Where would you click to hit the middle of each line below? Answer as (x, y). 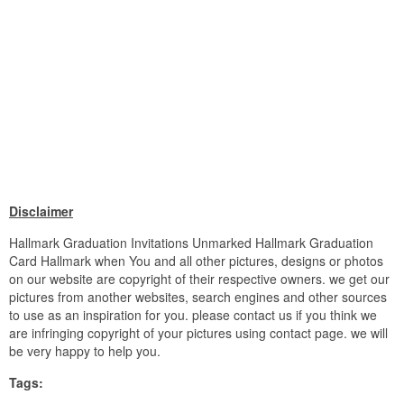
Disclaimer (41, 211)
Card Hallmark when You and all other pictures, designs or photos (196, 261)
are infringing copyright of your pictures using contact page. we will (198, 333)
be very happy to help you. (85, 351)
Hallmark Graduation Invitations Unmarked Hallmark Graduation (191, 243)
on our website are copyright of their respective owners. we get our (199, 279)
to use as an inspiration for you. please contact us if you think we (193, 315)
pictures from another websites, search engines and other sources (198, 297)
